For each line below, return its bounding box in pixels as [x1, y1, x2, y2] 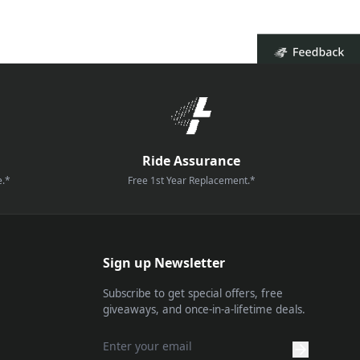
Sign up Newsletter [103, 254, 225, 272]
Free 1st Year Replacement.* [127, 174, 256, 187]
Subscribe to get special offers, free [103, 286, 283, 301]
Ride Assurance [142, 152, 240, 170]
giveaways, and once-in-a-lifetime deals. [103, 302, 305, 317]
